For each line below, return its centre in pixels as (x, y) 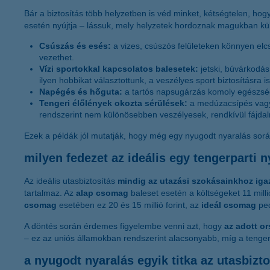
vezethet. (57, 57)
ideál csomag (228, 205)
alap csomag (101, 193)
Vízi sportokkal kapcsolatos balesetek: (120, 68)
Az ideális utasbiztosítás (70, 181)
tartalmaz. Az (49, 193)
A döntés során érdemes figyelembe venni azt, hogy (123, 226)
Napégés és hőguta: (82, 91)
